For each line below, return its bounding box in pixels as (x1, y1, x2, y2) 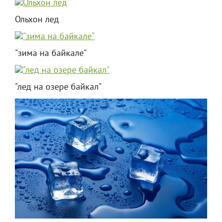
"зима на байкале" (15, 48, 87, 59)
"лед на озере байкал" (15, 81, 102, 93)
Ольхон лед (15, 14, 59, 26)
